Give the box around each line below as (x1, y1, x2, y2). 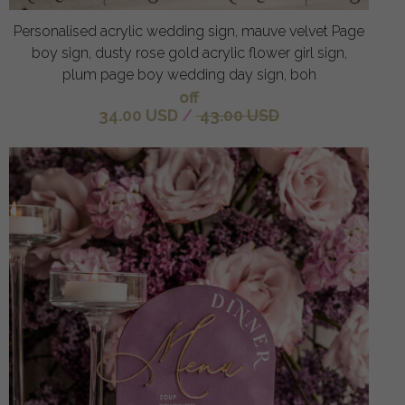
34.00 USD (99, 106, 178, 126)
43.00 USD (196, 106, 279, 126)
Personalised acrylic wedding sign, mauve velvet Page (14, 23, 364, 41)
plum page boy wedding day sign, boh (61, 66, 316, 84)
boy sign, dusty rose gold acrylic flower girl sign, (31, 44, 347, 62)
